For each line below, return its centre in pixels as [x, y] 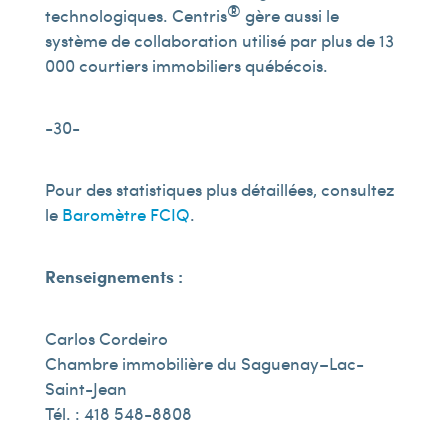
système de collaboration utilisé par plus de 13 [219, 40]
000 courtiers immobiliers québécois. [186, 65]
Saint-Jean [85, 388]
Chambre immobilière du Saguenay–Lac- [204, 363]
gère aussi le [289, 15]
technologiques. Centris [135, 15]
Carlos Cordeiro [106, 338]
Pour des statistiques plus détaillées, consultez [219, 189]
